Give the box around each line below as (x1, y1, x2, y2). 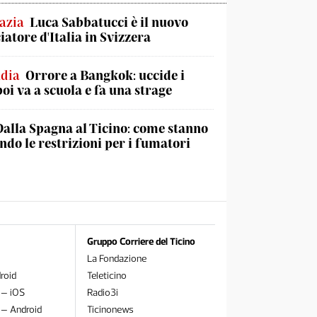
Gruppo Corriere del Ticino (86, 236, 195, 248)
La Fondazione (86, 253, 146, 265)
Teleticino (86, 270, 127, 282)
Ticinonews (86, 304, 134, 316)
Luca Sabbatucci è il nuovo (30, 14, 188, 30)
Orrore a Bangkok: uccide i (25, 67, 185, 83)
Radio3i (86, 287, 118, 299)
